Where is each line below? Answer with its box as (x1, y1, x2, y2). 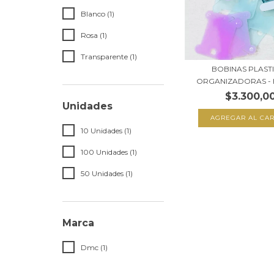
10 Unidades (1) (81, 126, 131, 135)
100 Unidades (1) (81, 147, 137, 157)
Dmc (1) (81, 243, 108, 252)
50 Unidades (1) (81, 169, 133, 178)
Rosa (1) (81, 31, 107, 40)
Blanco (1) (81, 9, 114, 18)
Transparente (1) (81, 52, 137, 61)
